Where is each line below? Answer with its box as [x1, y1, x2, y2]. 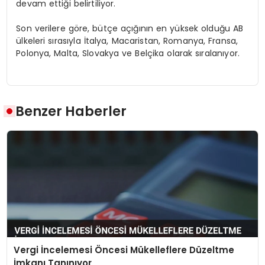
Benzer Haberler [15, 102, 127, 121]
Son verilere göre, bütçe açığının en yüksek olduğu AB [16, 22, 244, 34]
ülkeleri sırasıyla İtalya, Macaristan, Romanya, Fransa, [16, 34, 238, 47]
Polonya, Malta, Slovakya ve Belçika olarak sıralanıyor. [16, 47, 240, 59]
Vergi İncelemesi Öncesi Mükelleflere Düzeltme [14, 244, 235, 257]
